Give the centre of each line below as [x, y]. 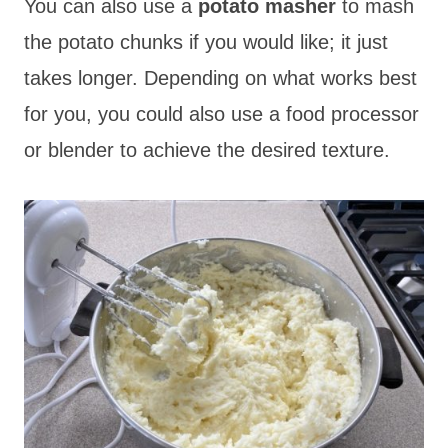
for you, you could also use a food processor [221, 113]
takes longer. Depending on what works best [220, 77]
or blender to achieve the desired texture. [207, 149]
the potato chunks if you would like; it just [206, 41]
